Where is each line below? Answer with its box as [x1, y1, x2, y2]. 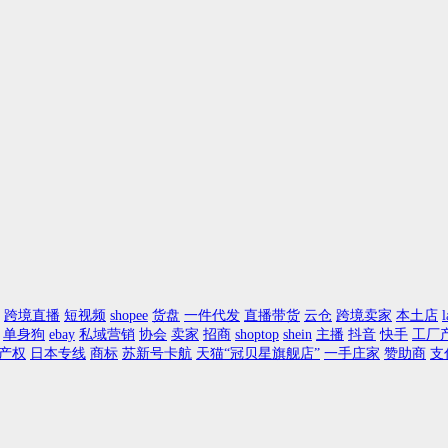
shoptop [235, 326, 279, 342]
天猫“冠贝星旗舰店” [196, 345, 320, 361]
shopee [110, 307, 148, 323]
